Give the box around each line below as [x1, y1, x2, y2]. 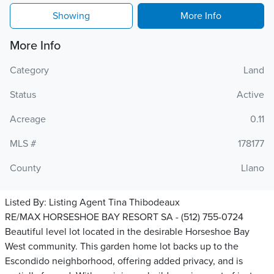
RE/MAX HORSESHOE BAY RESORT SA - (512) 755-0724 [5, 211, 243, 223]
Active [237, 89, 264, 101]
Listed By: [5, 196, 49, 209]
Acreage [10, 113, 46, 125]
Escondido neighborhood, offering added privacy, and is [5, 255, 243, 267]
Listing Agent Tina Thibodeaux [49, 196, 180, 209]
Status [10, 89, 36, 101]
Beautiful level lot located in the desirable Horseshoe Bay [5, 226, 250, 238]
